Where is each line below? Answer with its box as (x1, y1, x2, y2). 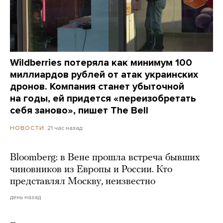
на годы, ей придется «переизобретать (10, 92, 196, 105)
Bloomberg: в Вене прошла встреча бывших (10, 152, 200, 163)
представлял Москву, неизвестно (10, 176, 155, 187)
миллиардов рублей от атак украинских (10, 68, 198, 81)
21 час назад (47, 124, 82, 131)
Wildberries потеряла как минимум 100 (10, 56, 192, 69)
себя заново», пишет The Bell (10, 104, 148, 116)
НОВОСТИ (10, 124, 44, 131)
